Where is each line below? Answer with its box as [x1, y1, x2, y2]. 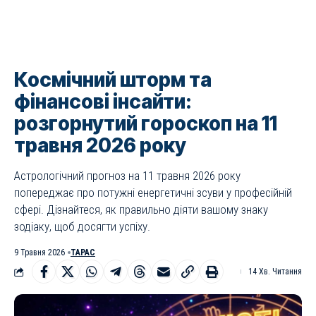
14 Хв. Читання [248, 267, 302, 276]
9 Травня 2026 [14, 248, 65, 257]
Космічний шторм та [14, 68, 212, 92]
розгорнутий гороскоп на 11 [14, 111, 277, 135]
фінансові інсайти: [14, 90, 192, 114]
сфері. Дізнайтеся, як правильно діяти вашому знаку [14, 202, 268, 217]
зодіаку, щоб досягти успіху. [14, 219, 150, 233]
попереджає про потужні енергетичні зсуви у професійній [14, 186, 292, 200]
